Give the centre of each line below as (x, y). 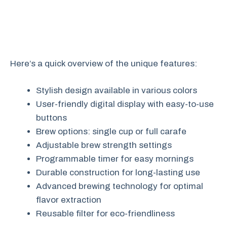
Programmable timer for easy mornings (115, 159)
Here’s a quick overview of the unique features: (104, 64)
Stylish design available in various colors (117, 90)
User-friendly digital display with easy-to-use (125, 104)
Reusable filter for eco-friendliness (105, 213)
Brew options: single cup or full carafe (111, 131)
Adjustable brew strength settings (104, 145)
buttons (51, 118)
